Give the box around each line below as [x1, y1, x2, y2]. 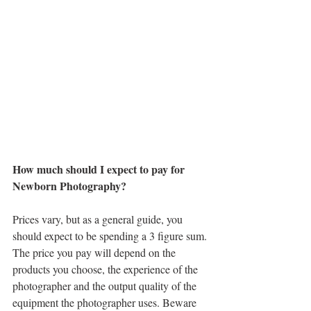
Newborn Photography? [12, 178, 126, 194]
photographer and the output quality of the [12, 278, 199, 294]
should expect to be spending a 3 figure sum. [12, 228, 210, 244]
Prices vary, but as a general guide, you [12, 212, 185, 227]
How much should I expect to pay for [12, 161, 187, 178]
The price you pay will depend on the [12, 245, 178, 260]
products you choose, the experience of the [12, 262, 201, 277]
